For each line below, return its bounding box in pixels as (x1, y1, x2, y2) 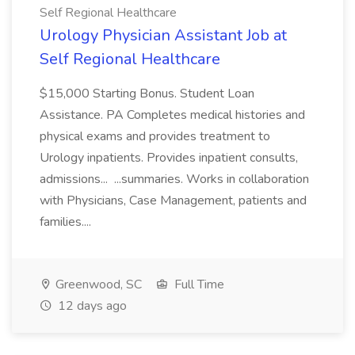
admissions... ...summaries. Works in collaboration (40, 170, 309, 188)
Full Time (171, 276, 224, 293)
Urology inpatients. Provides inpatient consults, (40, 149, 298, 166)
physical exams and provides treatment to (40, 128, 270, 145)
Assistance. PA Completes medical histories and (40, 106, 305, 124)
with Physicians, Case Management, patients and (40, 192, 307, 209)
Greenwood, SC (52, 276, 142, 293)
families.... (40, 213, 94, 231)
